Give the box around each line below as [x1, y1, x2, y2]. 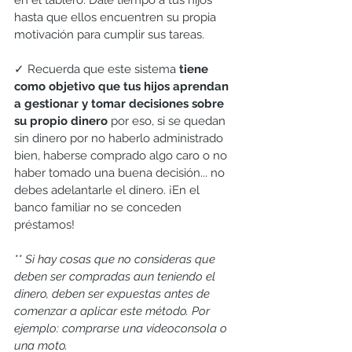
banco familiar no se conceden [14, 200, 185, 215]
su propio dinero [14, 114, 108, 129]
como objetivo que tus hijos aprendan [14, 79, 232, 94]
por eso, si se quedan [108, 114, 229, 129]
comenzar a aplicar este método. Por [14, 304, 213, 319]
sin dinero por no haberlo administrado [14, 131, 226, 146]
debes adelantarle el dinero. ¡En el [14, 183, 203, 198]
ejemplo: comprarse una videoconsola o [14, 321, 230, 336]
